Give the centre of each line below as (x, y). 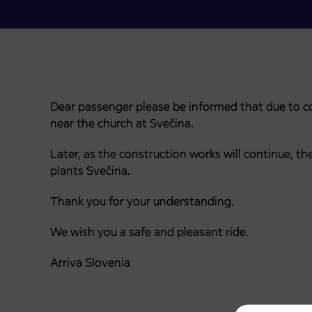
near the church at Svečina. (122, 123)
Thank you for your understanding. (142, 201)
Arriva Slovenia (90, 263)
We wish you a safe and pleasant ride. (149, 232)
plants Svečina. (90, 171)
